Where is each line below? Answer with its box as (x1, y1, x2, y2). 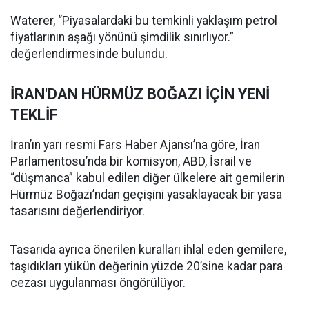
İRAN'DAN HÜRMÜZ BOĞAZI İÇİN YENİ (10, 86, 270, 103)
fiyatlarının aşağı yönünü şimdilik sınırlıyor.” (10, 30, 234, 45)
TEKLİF (10, 106, 58, 124)
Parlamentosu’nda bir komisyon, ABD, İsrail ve (10, 154, 252, 169)
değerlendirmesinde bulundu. (10, 47, 168, 61)
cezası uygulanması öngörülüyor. (10, 276, 186, 290)
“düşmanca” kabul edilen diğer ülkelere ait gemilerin (10, 171, 285, 186)
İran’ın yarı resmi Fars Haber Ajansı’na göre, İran (10, 138, 260, 152)
